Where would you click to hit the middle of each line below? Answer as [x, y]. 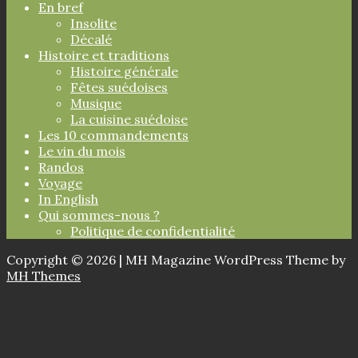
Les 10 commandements [113, 135]
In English [68, 199]
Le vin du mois [82, 151]
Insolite [93, 24]
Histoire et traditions [104, 56]
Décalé [91, 40]
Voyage [60, 183]
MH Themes [44, 276]
